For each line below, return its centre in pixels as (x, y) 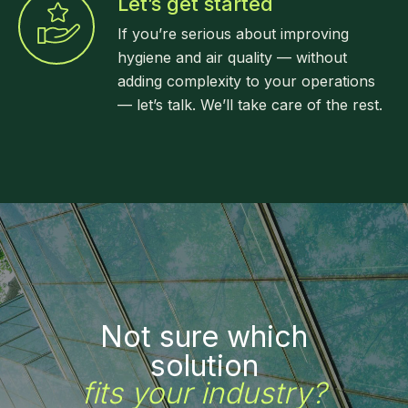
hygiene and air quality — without (232, 57)
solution (204, 366)
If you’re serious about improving (233, 34)
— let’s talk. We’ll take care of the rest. (250, 105)
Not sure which (204, 337)
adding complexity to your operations (246, 81)
